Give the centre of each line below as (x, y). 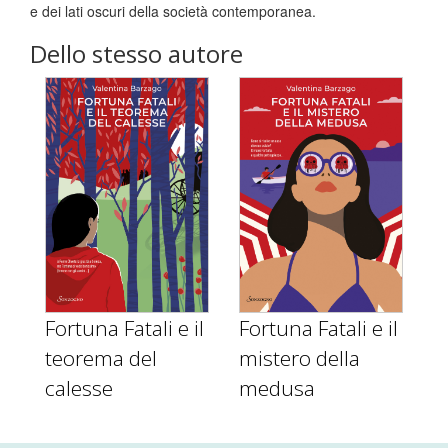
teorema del (101, 357)
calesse (79, 387)
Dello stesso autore (136, 53)
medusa (277, 387)
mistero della (299, 357)
